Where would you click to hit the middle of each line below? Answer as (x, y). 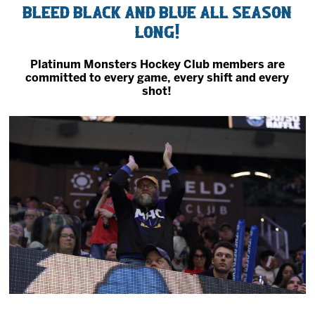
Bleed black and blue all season (157, 12)
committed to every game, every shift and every (157, 78)
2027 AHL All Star (58, 20)
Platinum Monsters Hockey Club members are (157, 65)
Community (43, 101)
